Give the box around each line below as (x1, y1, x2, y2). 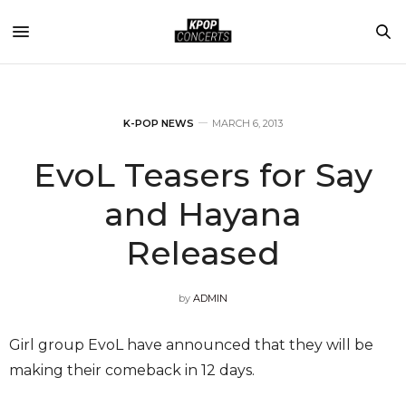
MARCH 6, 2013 (212, 117, 283, 130)
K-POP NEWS (123, 117, 194, 130)
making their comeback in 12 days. (9, 362, 255, 379)
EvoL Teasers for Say (34, 155, 372, 195)
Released (126, 233, 280, 273)
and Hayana (104, 194, 302, 234)
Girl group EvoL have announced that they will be (9, 336, 373, 353)
